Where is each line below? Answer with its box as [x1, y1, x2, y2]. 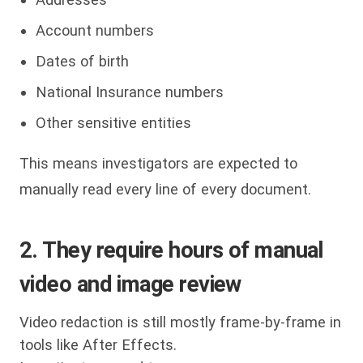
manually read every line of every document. [19, 181, 311, 199]
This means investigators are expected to [19, 155, 297, 173]
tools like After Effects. [19, 336, 177, 354]
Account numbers [36, 21, 154, 39]
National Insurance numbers [36, 83, 224, 100]
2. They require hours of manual [19, 237, 324, 264]
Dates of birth [36, 52, 129, 70]
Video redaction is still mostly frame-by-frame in [19, 314, 341, 331]
